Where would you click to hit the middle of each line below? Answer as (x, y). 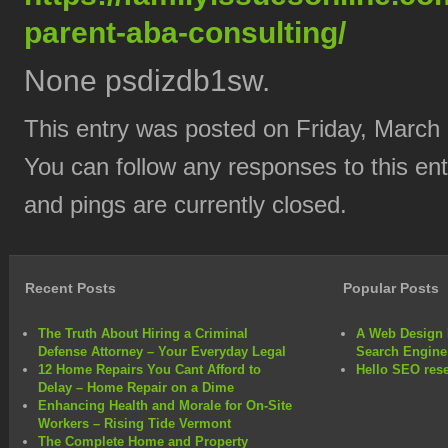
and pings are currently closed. (185, 204)
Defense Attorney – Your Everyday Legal (162, 351)
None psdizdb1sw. (147, 80)
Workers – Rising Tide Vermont (134, 423)
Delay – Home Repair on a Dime (136, 387)
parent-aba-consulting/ (185, 32)
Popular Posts (390, 287)
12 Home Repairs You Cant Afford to (149, 369)
